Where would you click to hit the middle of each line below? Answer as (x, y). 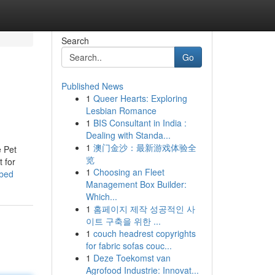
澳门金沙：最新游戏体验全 (145, 147)
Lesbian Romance (121, 110)
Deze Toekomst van (132, 258)
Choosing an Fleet (129, 172)
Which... (101, 196)
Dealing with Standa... (128, 135)
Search (75, 41)
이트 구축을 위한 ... (123, 221)
